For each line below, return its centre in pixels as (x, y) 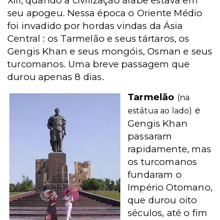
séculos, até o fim (168, 213)
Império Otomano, (170, 187)
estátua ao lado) (160, 111)
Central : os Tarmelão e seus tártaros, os (98, 39)
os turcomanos (163, 162)
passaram (150, 136)
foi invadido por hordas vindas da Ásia (95, 26)
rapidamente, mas (169, 149)
